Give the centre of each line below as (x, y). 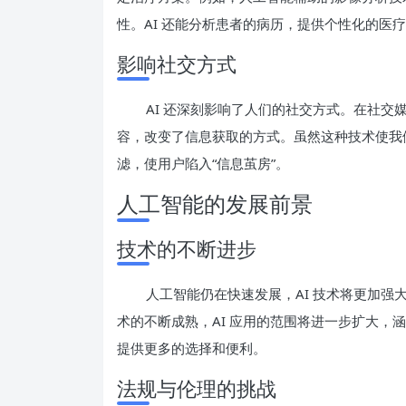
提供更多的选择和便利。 (192, 348)
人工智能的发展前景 (215, 203)
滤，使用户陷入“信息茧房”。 (203, 163)
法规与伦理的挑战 (197, 387)
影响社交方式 (177, 63)
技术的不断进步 (187, 248)
